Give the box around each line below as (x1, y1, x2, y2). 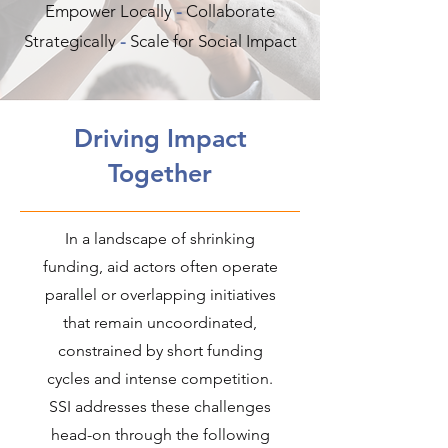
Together (108, 158, 212, 188)
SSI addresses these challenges (49, 397, 271, 416)
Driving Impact (73, 123, 247, 153)
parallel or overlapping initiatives (44, 285, 276, 304)
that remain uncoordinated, (63, 313, 257, 332)
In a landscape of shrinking (65, 229, 255, 248)
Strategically (23, 31, 120, 51)
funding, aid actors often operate (42, 257, 278, 276)
